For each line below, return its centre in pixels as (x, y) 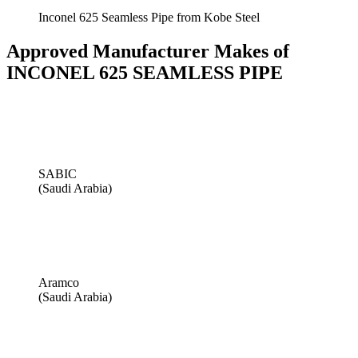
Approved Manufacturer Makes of (148, 52)
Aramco (59, 282)
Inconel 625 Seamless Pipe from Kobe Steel (149, 18)
